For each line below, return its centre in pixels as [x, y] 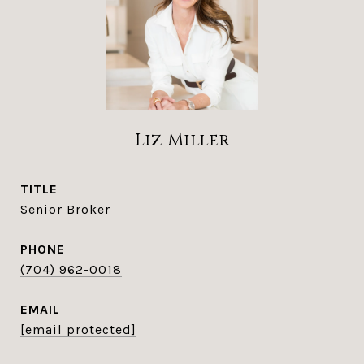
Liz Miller [182, 141]
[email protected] [78, 329]
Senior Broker [65, 209]
